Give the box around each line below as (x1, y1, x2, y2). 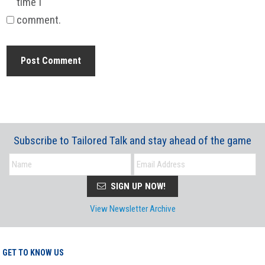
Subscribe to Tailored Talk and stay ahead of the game (14, 134, 251, 148)
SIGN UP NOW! (108, 181, 166, 192)
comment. (17, 13, 62, 27)
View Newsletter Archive (89, 203, 176, 214)
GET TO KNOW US (2, 247, 64, 257)
